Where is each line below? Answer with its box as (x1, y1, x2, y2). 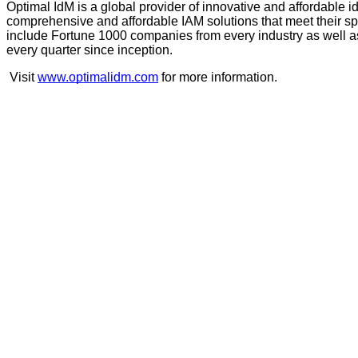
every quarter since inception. (6, 42, 173, 57)
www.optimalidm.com (38, 70, 158, 84)
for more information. (158, 70, 277, 84)
